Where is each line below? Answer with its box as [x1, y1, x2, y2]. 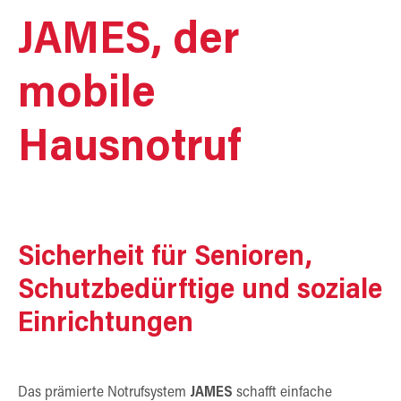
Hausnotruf [18, 126, 241, 172]
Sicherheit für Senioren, [18, 243, 311, 272]
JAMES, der [18, 19, 239, 64]
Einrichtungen [18, 310, 193, 338]
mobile [18, 73, 156, 118]
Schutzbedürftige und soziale [18, 277, 382, 305]
